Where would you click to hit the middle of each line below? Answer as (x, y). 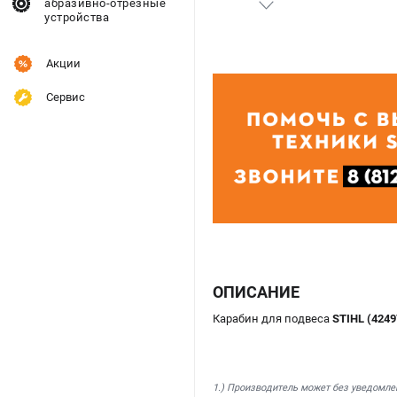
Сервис (66, 97)
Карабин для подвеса (272, 318)
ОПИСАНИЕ (256, 292)
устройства (77, 17)
